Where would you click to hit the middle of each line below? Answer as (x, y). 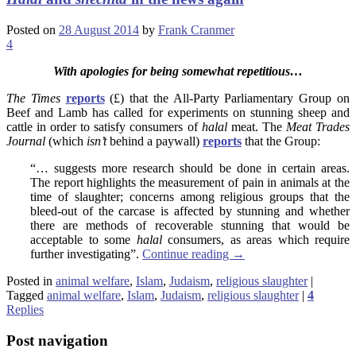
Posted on (33, 30)
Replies (25, 310)
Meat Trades (318, 127)
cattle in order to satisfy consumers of (104, 127)
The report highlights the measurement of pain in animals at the (190, 183)
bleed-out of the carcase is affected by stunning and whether (190, 211)
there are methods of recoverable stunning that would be (190, 226)
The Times (33, 99)
